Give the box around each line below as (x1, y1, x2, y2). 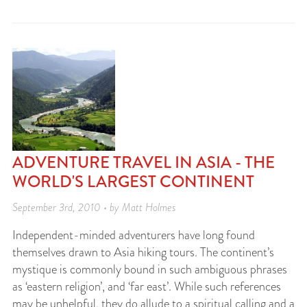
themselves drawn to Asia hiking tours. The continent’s (12, 243, 274, 261)
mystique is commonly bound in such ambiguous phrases (12, 260, 287, 278)
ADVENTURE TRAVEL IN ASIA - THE (12, 150, 275, 174)
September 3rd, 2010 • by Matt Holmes (12, 199, 176, 215)
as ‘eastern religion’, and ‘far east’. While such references (12, 278, 281, 295)
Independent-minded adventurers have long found (12, 226, 255, 244)
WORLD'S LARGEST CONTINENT (12, 169, 254, 193)
